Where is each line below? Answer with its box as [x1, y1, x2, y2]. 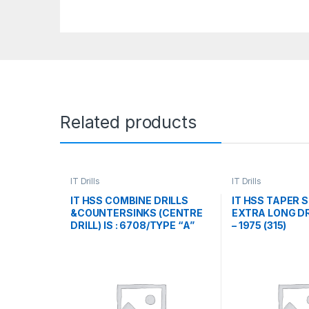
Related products [60, 112, 197, 133]
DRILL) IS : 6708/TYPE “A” [70, 219, 195, 231]
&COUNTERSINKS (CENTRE [70, 206, 203, 219]
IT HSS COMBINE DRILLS [70, 194, 189, 206]
